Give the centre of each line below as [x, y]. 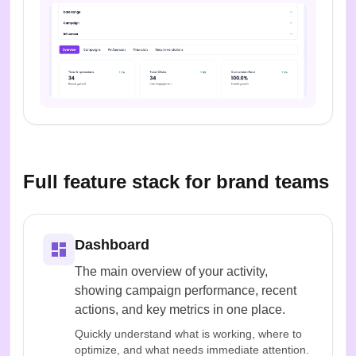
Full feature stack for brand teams [176, 181]
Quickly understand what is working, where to [188, 333]
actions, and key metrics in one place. [180, 309]
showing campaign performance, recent [186, 290]
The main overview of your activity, [171, 271]
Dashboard [112, 244]
